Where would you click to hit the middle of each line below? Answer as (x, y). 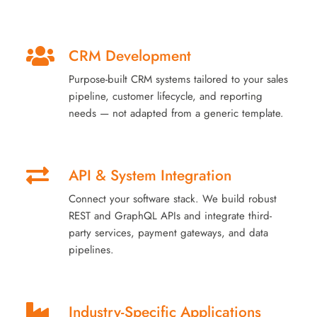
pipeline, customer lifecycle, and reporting (166, 97)
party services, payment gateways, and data (169, 233)
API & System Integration (150, 176)
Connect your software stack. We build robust (173, 199)
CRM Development (130, 56)
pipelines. (92, 250)
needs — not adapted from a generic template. (177, 114)
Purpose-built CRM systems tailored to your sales (179, 80)
